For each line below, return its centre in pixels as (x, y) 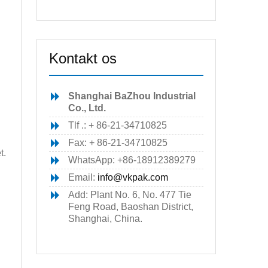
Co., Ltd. (87, 108)
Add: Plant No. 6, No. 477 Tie (130, 195)
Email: (83, 177)
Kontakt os (83, 58)
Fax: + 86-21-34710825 (118, 143)
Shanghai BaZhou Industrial (132, 96)
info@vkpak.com (133, 177)
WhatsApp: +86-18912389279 (132, 160)
